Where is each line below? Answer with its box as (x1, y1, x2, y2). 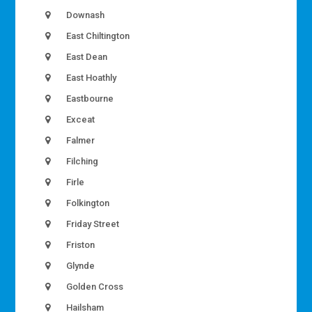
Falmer (64, 135, 95, 146)
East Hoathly (64, 72, 117, 84)
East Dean (64, 52, 108, 63)
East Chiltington (64, 31, 130, 42)
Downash (64, 10, 105, 21)
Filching (64, 156, 99, 167)
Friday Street (64, 219, 120, 230)
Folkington (64, 198, 110, 209)
